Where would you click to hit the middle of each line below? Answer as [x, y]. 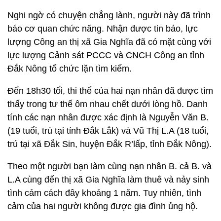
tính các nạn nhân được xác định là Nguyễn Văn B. [108, 117]
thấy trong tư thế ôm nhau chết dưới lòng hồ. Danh [108, 104]
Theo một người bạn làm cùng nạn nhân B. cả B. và [110, 166]
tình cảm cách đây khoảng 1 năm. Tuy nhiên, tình [104, 193]
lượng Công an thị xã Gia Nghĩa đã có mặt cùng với [109, 42]
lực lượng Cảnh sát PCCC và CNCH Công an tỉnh [106, 55]
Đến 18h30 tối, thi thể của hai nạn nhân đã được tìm [110, 91]
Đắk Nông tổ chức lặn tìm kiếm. [70, 69]
